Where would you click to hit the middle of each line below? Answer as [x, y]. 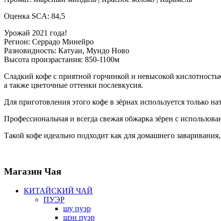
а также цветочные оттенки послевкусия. [74, 85]
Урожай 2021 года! [36, 33]
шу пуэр [77, 208]
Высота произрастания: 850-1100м [62, 60]
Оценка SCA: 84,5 [35, 16]
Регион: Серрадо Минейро [49, 42]
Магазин [23, 171]
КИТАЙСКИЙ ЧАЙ [58, 190]
